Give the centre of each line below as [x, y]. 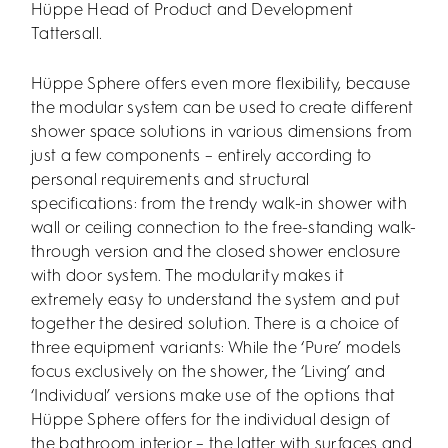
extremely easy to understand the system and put [216, 301]
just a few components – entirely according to [201, 157]
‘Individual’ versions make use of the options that [213, 397]
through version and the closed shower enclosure [216, 253]
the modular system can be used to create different [222, 109]
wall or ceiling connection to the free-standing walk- [224, 229]
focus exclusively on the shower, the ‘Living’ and [208, 373]
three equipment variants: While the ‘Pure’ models [216, 349]
